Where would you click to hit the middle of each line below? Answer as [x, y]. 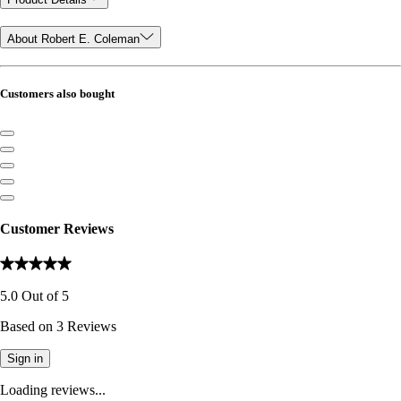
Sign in [25, 358]
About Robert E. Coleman [73, 39]
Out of [40, 295]
